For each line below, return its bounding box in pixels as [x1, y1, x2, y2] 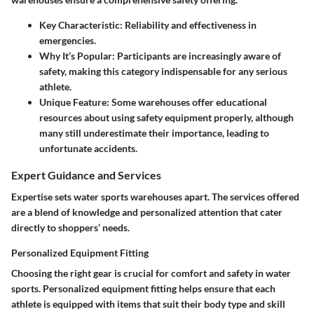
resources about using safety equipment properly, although [39, 111, 294, 124]
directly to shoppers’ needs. [11, 221, 130, 234]
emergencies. [39, 34, 96, 47]
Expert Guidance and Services [11, 168, 161, 182]
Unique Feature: [39, 96, 109, 109]
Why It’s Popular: [39, 50, 115, 62]
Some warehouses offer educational [109, 96, 267, 109]
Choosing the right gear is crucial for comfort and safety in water [11, 267, 291, 280]
